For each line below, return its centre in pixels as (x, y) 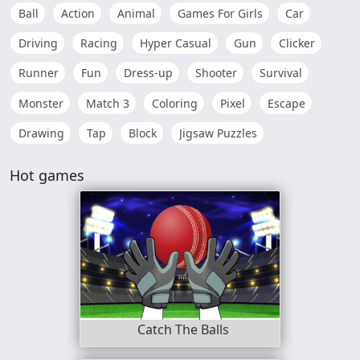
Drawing (41, 133)
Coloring (175, 103)
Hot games (47, 175)
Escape (286, 103)
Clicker (297, 43)
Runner (39, 73)
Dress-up (148, 73)
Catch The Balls (183, 329)
